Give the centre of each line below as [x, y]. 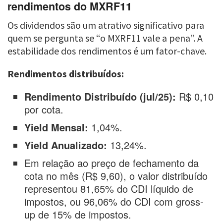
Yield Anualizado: [66, 145]
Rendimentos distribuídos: [66, 74]
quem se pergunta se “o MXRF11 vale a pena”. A [105, 38]
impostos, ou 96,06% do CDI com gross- [114, 202]
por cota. [44, 110]
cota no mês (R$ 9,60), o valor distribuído [116, 176]
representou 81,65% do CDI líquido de [109, 189]
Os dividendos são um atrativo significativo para [106, 25]
